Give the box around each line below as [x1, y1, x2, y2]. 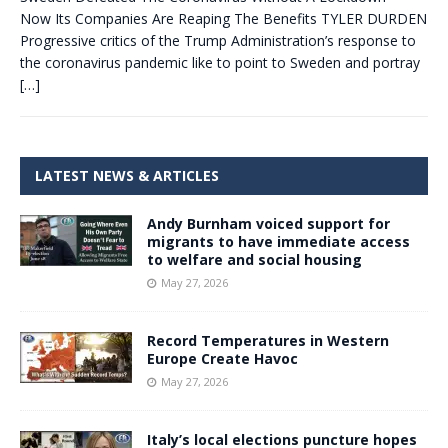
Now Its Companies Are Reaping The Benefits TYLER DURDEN [20, 9, 427, 28]
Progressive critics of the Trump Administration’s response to [20, 31, 416, 50]
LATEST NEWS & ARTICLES [35, 166, 219, 185]
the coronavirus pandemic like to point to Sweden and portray [20, 53, 420, 72]
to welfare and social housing [147, 250, 362, 269]
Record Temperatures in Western [147, 331, 389, 350]
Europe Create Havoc [147, 349, 298, 368]
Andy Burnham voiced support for [147, 214, 390, 233]
